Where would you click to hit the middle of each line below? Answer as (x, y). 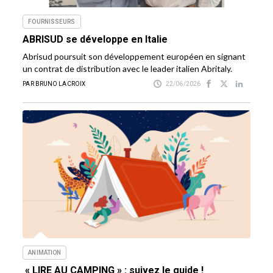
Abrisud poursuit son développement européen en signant (134, 56)
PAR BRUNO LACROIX (54, 83)
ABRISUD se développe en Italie (95, 39)
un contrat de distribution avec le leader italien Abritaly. (128, 68)
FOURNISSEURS (52, 21)
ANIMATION (45, 252)
